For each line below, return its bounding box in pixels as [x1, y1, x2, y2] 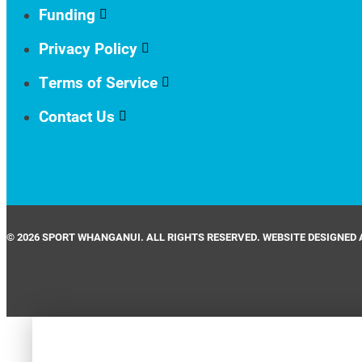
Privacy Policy [39, 37, 137, 58]
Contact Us [39, 105, 115, 126]
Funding [39, 3, 95, 24]
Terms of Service [39, 71, 158, 92]
